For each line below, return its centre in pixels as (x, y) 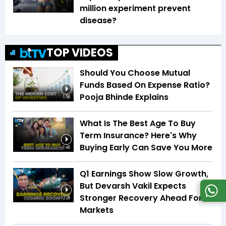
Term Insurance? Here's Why (138, 136)
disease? (98, 21)
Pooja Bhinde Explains (124, 97)
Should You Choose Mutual (135, 73)
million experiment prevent (135, 9)
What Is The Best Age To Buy (138, 124)
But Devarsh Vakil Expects (133, 186)
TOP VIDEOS (80, 53)
